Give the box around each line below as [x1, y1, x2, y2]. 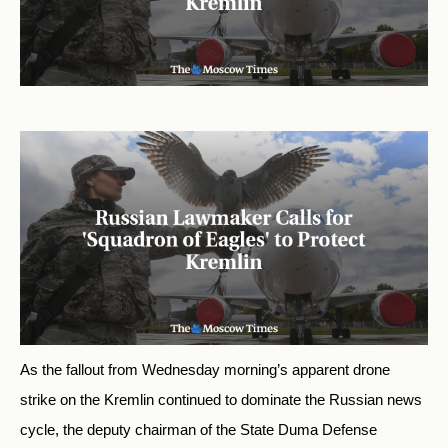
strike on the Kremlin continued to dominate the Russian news [20, 391, 422, 409]
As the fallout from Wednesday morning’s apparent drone [20, 361, 390, 379]
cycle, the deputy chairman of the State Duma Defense [20, 421, 377, 439]
